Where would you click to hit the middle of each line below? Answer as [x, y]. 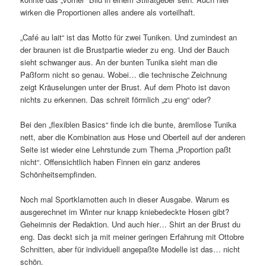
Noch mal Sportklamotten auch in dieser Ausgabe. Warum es [125, 199]
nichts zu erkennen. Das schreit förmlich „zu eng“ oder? [116, 99]
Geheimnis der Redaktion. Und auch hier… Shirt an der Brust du [131, 224]
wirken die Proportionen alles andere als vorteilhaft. [108, 12]
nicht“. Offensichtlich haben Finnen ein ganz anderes [111, 161]
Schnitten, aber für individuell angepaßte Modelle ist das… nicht [130, 249]
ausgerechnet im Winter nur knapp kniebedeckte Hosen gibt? [125, 211]
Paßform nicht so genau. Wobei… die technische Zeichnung [124, 74]
